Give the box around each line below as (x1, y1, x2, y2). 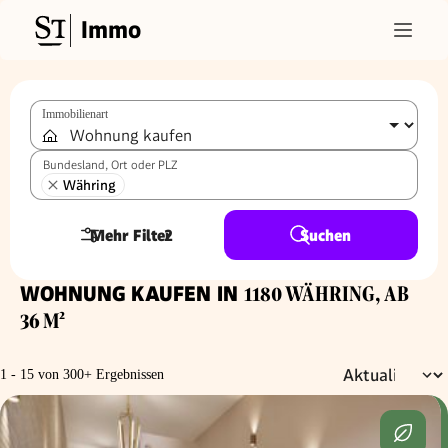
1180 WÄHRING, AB (244, 283, 409, 306)
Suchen (300, 225, 351, 245)
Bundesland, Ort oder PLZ (43, 158, 177, 172)
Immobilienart (42, 107, 108, 121)
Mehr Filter (90, 225, 172, 245)
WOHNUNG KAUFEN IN (20, 281, 244, 306)
